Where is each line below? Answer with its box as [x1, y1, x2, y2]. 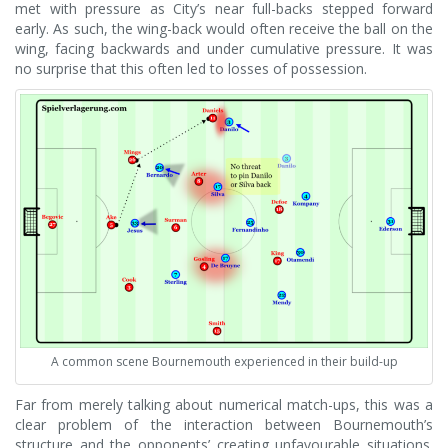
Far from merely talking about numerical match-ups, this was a [15, 394, 433, 414]
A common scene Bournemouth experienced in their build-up [50, 352, 398, 370]
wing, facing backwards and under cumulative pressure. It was [15, 38, 433, 58]
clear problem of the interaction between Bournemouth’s [15, 414, 433, 434]
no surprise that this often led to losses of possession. [15, 58, 367, 78]
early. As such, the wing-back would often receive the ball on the [15, 18, 433, 38]
